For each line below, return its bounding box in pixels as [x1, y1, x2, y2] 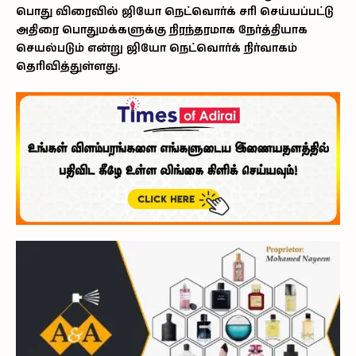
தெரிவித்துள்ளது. [16, 59, 120, 75]
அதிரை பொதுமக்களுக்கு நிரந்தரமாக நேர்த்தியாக [16, 22, 308, 39]
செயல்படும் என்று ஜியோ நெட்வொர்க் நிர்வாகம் [16, 41, 297, 57]
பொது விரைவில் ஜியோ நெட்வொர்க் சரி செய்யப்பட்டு [16, 4, 334, 21]
